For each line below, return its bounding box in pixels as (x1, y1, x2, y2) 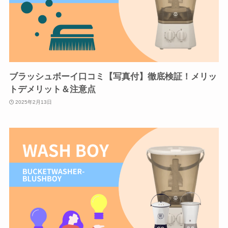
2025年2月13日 (15, 99, 52, 105)
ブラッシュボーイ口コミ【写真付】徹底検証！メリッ (9, 72, 217, 82)
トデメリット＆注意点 (9, 84, 96, 95)
